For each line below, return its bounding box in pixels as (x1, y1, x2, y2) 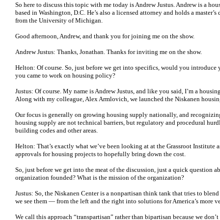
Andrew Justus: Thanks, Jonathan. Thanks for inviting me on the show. (15, 48, 205, 55)
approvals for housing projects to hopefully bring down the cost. (15, 150, 187, 158)
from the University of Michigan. (15, 17, 106, 24)
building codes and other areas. (15, 127, 99, 134)
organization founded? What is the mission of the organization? (15, 174, 186, 181)
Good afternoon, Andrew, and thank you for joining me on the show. (15, 32, 196, 40)
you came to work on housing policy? (15, 72, 118, 79)
